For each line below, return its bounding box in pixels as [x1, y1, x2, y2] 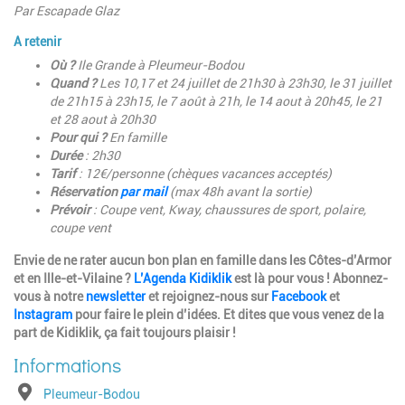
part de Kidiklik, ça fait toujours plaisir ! [14, 325, 236, 341]
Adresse [13, 384, 58, 400]
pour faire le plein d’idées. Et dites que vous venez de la [75, 307, 384, 323]
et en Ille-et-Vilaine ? [14, 271, 134, 287]
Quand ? [50, 76, 99, 91]
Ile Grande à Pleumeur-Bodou [78, 58, 244, 73]
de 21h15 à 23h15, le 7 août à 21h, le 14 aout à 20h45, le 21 [50, 94, 382, 109]
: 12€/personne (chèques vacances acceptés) [79, 166, 332, 182]
